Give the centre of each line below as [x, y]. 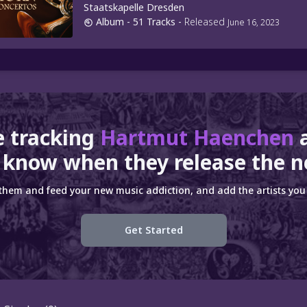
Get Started [153, 230]
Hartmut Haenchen [199, 138]
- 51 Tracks [151, 21]
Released [206, 21]
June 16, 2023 [254, 22]
